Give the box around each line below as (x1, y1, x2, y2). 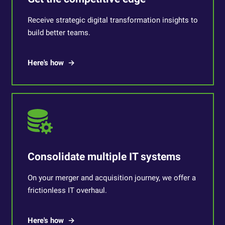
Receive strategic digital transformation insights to (27, 16, 198, 25)
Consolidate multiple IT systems (27, 151, 181, 163)
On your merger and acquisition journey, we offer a (27, 173, 196, 182)
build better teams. (27, 28, 90, 37)
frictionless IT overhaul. (27, 186, 107, 195)
